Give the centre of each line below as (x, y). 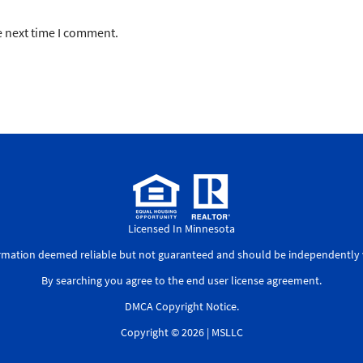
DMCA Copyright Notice (180, 306)
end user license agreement (253, 280)
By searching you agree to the (114, 280)
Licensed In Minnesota (181, 228)
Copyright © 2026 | (166, 332)
